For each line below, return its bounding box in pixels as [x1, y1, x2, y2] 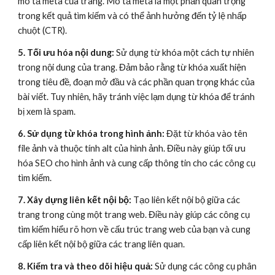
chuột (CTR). [18, 25, 68, 36]
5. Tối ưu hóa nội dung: [18, 47, 115, 58]
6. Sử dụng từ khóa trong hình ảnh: [18, 128, 165, 139]
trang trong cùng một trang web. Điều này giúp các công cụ [18, 209, 250, 220]
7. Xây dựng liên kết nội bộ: [18, 195, 134, 206]
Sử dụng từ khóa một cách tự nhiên [114, 47, 255, 58]
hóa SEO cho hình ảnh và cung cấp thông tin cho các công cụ [18, 158, 256, 169]
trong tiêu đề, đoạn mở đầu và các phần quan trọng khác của [18, 77, 255, 88]
